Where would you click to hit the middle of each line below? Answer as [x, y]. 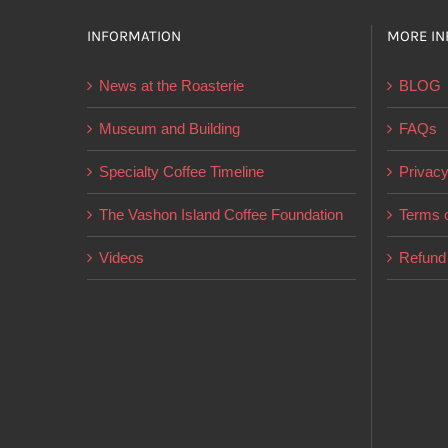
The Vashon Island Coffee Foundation [221, 214]
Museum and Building [169, 128]
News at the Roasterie [171, 85]
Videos [121, 257]
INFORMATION [134, 36]
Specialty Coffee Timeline [181, 171]
